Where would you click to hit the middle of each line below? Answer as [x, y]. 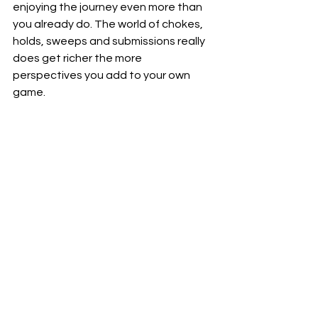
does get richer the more [78, 58]
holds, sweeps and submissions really [110, 41]
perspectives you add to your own [103, 75]
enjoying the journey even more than [109, 7]
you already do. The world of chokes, [109, 24]
